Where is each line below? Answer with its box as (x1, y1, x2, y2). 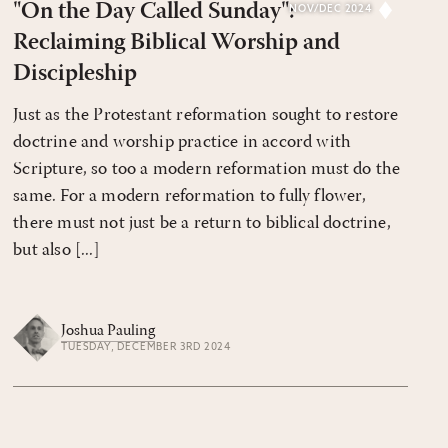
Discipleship (13, 62, 138, 86)
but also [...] (13, 241, 100, 260)
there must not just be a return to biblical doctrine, (13, 214, 391, 233)
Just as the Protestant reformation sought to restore (13, 106, 399, 125)
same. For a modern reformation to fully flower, (13, 187, 366, 206)
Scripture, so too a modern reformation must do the (13, 160, 401, 179)
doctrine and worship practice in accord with (13, 133, 352, 152)
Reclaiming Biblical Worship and (13, 31, 341, 55)
